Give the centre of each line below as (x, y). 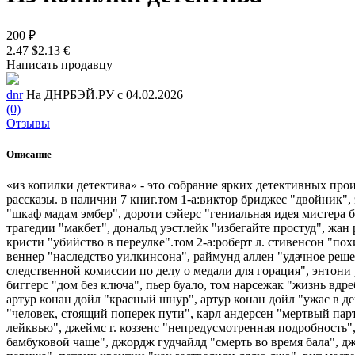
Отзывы (28, 123)
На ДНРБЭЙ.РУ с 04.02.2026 (105, 94)
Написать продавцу (59, 64)
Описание (29, 154)
